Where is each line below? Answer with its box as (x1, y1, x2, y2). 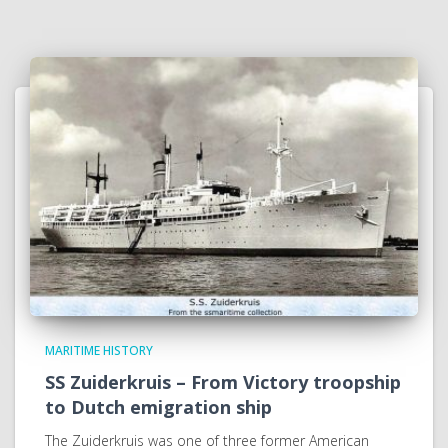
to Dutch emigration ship (45, 395, 272, 420)
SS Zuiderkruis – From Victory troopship (45, 370, 401, 395)
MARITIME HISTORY (45, 342, 153, 360)
